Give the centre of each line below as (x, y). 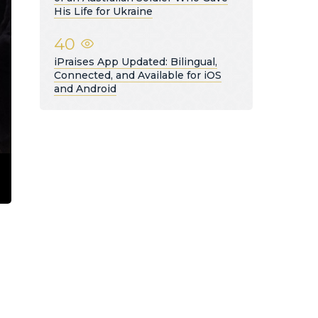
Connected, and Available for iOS (138, 75)
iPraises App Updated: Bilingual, (136, 61)
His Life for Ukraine (103, 11)
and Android (85, 88)
